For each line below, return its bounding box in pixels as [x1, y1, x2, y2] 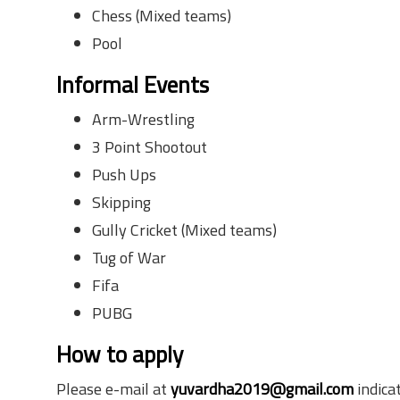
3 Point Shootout [92, 135, 207, 159]
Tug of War [92, 246, 166, 270]
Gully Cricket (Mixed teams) [92, 218, 277, 242]
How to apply [56, 337, 183, 371]
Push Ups [92, 162, 156, 187]
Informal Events [56, 67, 209, 102]
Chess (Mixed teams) [92, 4, 231, 28]
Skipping [92, 190, 151, 214]
